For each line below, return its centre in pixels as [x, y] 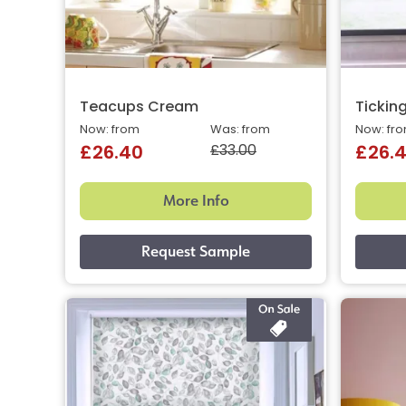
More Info [196, 200]
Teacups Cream [139, 107]
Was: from [240, 130]
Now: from [110, 130]
